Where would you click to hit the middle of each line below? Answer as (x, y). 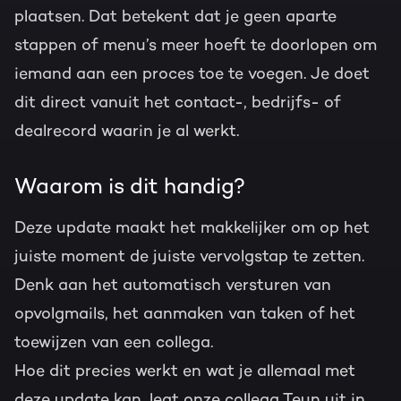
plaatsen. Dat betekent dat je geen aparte (175, 17)
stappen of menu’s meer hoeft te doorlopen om (196, 45)
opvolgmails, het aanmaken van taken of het (185, 314)
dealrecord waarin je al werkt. (129, 131)
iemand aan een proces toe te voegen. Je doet (192, 74)
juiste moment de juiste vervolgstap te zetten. (189, 256)
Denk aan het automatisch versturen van (173, 285)
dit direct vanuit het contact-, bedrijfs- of (178, 102)
